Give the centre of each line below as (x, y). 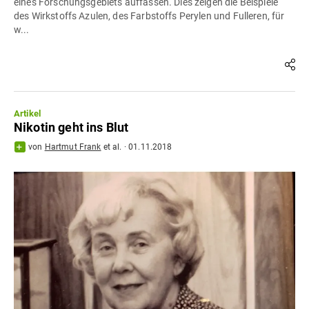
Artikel (28, 113)
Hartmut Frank (73, 147)
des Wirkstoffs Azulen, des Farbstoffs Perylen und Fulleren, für (149, 16)
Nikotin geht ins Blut (71, 127)
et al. (111, 147)
